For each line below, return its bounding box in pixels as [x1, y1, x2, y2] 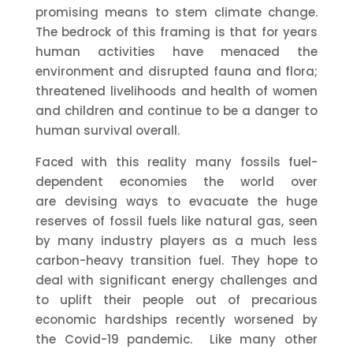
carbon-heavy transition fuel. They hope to [35, 252, 318, 269]
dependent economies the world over [35, 173, 318, 191]
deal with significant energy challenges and [35, 272, 318, 289]
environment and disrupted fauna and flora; [35, 63, 318, 80]
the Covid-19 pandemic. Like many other [35, 331, 318, 348]
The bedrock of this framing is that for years [35, 24, 318, 41]
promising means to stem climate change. [35, 4, 318, 21]
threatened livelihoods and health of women [35, 83, 318, 100]
